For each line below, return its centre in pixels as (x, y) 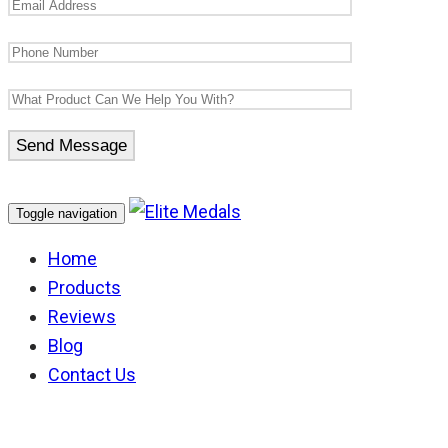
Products (84, 287)
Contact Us (92, 374)
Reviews (82, 316)
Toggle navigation (66, 213)
